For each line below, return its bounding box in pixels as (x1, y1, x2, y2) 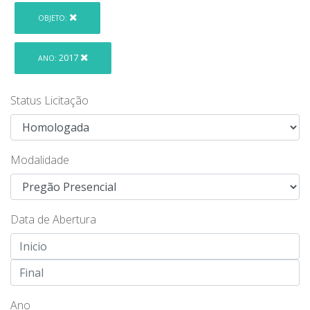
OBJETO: (38, 13, 68, 24)
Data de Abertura (10, 211, 96, 227)
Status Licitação (10, 92, 89, 108)
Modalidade (10, 152, 69, 167)
